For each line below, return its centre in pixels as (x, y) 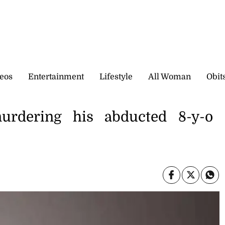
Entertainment (56, 77)
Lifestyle (116, 77)
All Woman (170, 77)
